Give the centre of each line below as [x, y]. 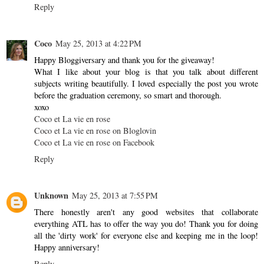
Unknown [51, 195]
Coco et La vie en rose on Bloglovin [95, 130]
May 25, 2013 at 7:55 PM [115, 195]
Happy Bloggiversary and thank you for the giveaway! [124, 60]
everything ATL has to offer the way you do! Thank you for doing [146, 223]
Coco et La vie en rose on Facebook [94, 142]
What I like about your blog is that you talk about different [146, 71]
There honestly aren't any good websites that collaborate [146, 212]
